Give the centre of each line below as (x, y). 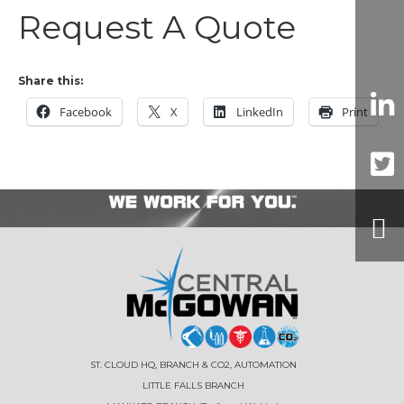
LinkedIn (260, 111)
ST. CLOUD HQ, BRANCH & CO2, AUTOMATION (193, 364)
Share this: (50, 80)
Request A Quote (157, 27)
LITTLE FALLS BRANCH (193, 385)
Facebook (86, 111)
